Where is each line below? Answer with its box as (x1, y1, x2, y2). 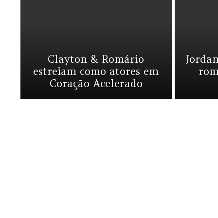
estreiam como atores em (33, 65, 159, 78)
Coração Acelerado (49, 77, 143, 90)
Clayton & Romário (48, 53, 145, 66)
